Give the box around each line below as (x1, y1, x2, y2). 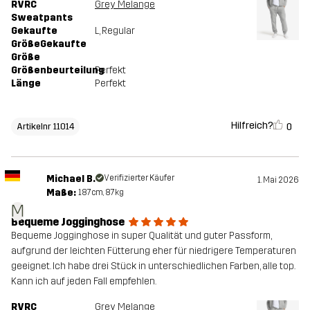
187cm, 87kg (77, 187, 124, 197)
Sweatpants (11, 11, 73, 24)
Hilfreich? (231, 120, 273, 132)
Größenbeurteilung (11, 64, 104, 76)
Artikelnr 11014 (17, 120, 74, 131)
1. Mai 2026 (257, 174, 299, 185)
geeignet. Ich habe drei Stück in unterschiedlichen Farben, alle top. (11, 259, 295, 272)
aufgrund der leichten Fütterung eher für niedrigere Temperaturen (11, 244, 296, 257)
